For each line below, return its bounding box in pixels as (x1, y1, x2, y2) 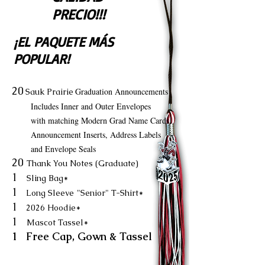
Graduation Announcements (75, 86, 168, 97)
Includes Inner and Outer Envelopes (12, 101, 151, 112)
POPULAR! (14, 50, 70, 67)
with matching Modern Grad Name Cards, (12, 115, 172, 126)
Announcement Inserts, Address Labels (12, 129, 161, 140)
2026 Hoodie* (24, 202, 80, 213)
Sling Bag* (27, 173, 68, 183)
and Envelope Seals (12, 143, 96, 154)
